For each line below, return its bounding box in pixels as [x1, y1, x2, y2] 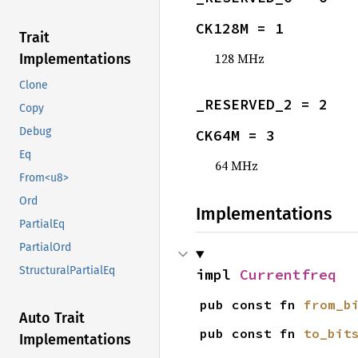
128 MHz [215, 50, 265, 67]
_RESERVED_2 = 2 [196, 95, 328, 113]
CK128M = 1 [196, 19, 284, 38]
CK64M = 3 [196, 126, 275, 145]
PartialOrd [19, 241, 71, 255]
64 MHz [215, 157, 258, 174]
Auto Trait [19, 309, 85, 328]
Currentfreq [240, 265, 336, 284]
